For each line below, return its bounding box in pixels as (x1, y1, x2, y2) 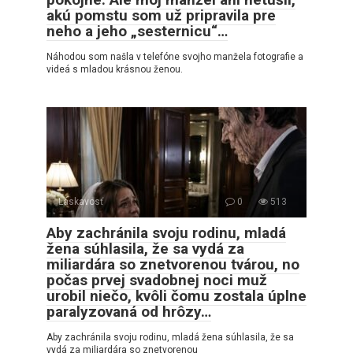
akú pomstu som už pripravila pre (46, 6, 276, 24)
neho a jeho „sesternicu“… (46, 21, 228, 40)
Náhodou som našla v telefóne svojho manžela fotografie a (46, 50, 303, 62)
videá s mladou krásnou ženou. (46, 63, 183, 75)
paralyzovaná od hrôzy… (46, 302, 211, 321)
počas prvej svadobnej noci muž (46, 270, 267, 289)
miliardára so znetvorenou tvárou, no (46, 255, 299, 273)
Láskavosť (58, 195, 103, 207)
